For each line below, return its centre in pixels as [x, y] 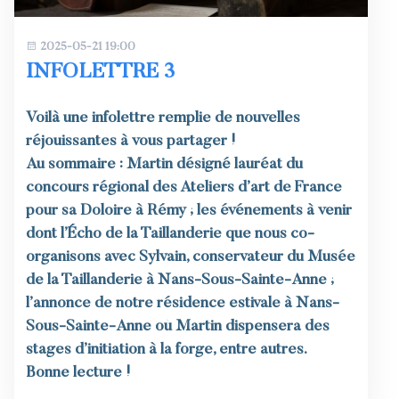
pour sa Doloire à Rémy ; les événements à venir [188, 211]
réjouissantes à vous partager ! [130, 141]
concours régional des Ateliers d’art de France [183, 187]
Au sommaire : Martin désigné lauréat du [164, 164]
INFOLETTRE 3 [100, 73]
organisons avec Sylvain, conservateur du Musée [190, 257]
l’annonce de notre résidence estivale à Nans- [182, 303]
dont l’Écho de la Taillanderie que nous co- [170, 234]
